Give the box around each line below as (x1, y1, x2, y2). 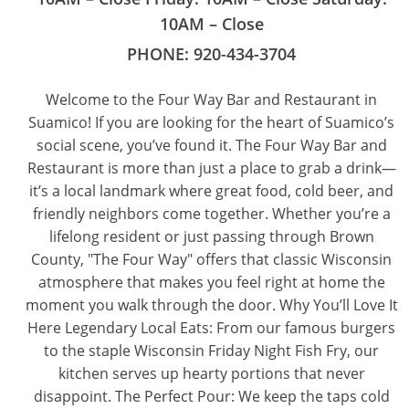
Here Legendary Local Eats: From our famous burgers (27, 318, 395, 338)
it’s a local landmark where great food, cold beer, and (29, 181, 393, 201)
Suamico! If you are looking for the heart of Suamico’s (28, 112, 394, 132)
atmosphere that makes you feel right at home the (37, 272, 385, 292)
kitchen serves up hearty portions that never (58, 363, 365, 383)
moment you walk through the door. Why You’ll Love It (25, 295, 398, 315)
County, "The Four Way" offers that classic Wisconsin (31, 249, 392, 269)
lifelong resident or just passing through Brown (48, 226, 374, 246)
